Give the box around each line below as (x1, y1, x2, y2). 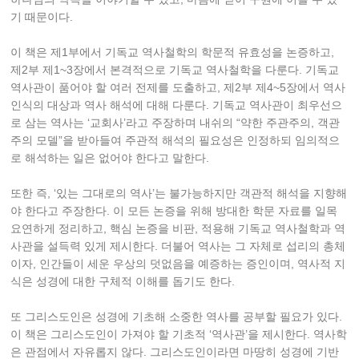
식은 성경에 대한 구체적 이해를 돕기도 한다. (10, 275, 236, 288)
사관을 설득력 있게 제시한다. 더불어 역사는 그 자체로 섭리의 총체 (10, 240, 346, 253)
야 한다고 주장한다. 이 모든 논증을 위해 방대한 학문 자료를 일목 (10, 204, 338, 218)
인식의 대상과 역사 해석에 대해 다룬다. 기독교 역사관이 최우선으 (10, 99, 343, 112)
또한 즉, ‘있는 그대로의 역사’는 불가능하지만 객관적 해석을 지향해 (10, 187, 348, 200)
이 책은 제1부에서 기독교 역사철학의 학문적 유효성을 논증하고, (10, 46, 335, 59)
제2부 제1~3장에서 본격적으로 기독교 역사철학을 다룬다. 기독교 (10, 63, 340, 77)
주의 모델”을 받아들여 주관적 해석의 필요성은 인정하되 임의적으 (10, 134, 341, 147)
